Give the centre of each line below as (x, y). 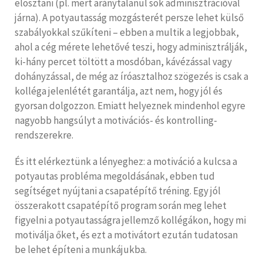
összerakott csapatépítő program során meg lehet (121, 206)
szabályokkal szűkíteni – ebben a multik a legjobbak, (127, 33)
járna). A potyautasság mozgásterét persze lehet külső (129, 18)
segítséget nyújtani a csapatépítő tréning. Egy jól (118, 191)
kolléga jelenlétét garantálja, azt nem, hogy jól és (119, 91)
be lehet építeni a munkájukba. (81, 250)
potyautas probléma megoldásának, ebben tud (115, 176)
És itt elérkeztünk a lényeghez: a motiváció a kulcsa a (126, 162)
